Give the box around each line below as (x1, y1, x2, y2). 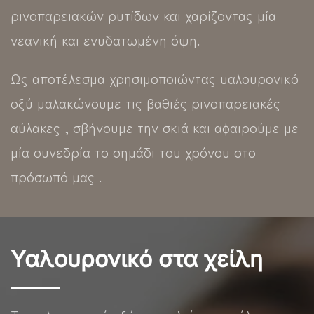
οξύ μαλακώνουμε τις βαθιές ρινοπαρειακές (11, 92, 280, 113)
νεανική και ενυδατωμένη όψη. (11, 29, 200, 50)
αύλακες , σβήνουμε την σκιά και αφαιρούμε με (11, 116, 299, 137)
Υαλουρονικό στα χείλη (11, 245, 263, 273)
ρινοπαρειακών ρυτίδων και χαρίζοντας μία (11, 4, 276, 25)
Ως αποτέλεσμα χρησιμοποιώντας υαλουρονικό (11, 67, 299, 88)
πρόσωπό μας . (11, 165, 102, 186)
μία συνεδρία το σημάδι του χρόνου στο (11, 141, 256, 162)
